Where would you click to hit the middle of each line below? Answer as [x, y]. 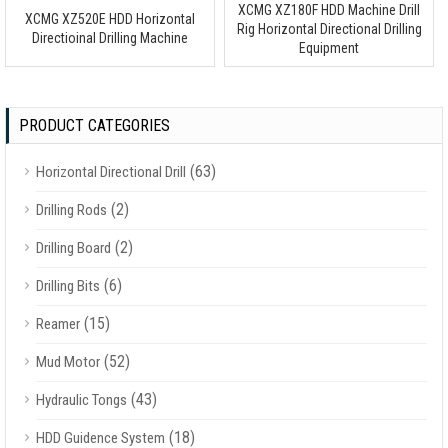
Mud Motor [68, 362]
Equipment [329, 48]
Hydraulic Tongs [81, 400]
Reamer [58, 324]
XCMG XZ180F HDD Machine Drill [329, 10]
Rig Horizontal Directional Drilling [329, 29]
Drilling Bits [68, 286]
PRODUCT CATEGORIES [94, 126]
